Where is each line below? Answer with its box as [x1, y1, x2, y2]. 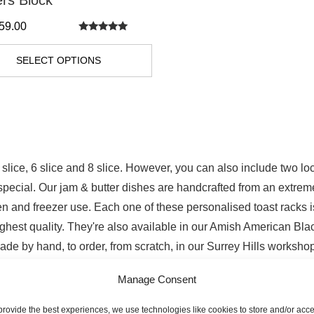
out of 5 [78, 53, 115, 63]
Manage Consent [117, 273, 196, 285]
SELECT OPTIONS [15, 55, 101, 67]
